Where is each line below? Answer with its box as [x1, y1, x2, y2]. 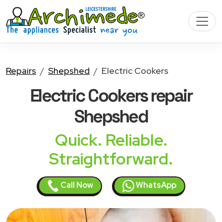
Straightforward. [49, 148, 173, 169]
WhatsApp [134, 180, 176, 190]
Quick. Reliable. [55, 129, 167, 151]
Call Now [59, 180, 93, 190]
